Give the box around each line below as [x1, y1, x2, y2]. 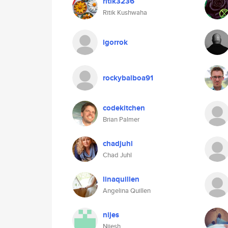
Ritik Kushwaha [103, 8, 147, 17]
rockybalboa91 [103, 72, 153, 83]
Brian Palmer [103, 115, 139, 124]
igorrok [103, 37, 128, 48]
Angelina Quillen [103, 186, 151, 195]
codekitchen [103, 102, 145, 113]
